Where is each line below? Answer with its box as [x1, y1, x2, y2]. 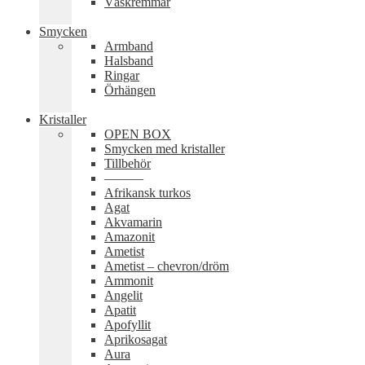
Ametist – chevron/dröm [104, 259, 229, 273]
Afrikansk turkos [104, 186, 191, 200]
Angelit [104, 288, 143, 302]
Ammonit [104, 274, 153, 288]
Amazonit [104, 230, 155, 244]
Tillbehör [104, 156, 151, 170]
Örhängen [104, 83, 156, 97]
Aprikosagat [104, 332, 167, 346]
